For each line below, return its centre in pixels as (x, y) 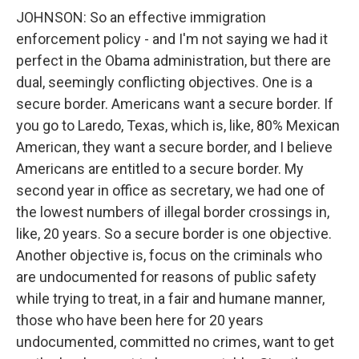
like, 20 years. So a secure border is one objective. (174, 234)
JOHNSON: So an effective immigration (141, 17)
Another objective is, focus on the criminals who (169, 255)
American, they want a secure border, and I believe (174, 147)
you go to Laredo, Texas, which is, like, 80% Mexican (178, 125)
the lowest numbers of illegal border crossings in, (173, 212)
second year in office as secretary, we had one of (171, 190)
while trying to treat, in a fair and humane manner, (170, 298)
